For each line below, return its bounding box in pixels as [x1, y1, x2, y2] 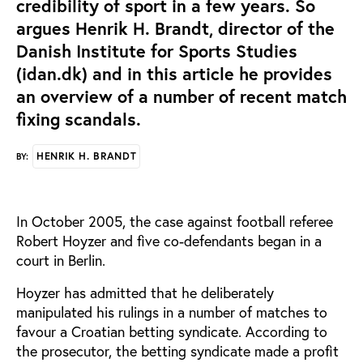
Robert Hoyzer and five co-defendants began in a [16, 231, 322, 250]
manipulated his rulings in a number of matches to [16, 302, 327, 322]
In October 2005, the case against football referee [16, 211, 333, 231]
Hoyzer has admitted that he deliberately [16, 283, 274, 302]
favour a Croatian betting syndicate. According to [16, 322, 327, 341]
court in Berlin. [16, 250, 105, 270]
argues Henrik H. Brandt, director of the [16, 17, 335, 40]
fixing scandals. [16, 108, 141, 130]
